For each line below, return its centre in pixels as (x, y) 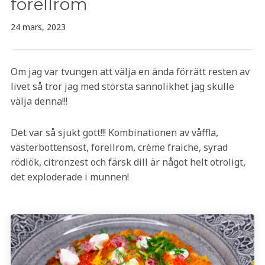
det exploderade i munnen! (70, 177)
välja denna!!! (39, 101)
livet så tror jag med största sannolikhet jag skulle (122, 86)
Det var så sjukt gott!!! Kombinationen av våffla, (114, 132)
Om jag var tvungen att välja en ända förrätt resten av (130, 72)
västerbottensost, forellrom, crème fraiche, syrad (119, 147)
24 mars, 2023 (38, 27)
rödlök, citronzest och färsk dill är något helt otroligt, (128, 162)
